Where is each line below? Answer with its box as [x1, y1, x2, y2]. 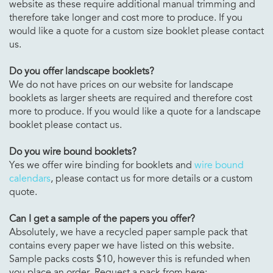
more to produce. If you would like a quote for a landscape [9, 105, 261, 118]
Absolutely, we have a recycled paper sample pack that [9, 225, 247, 238]
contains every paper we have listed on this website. [9, 239, 234, 252]
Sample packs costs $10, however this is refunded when [9, 252, 250, 265]
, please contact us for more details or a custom [51, 172, 253, 185]
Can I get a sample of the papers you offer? [9, 212, 195, 225]
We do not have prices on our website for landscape [9, 78, 233, 91]
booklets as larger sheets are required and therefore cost [9, 91, 252, 104]
